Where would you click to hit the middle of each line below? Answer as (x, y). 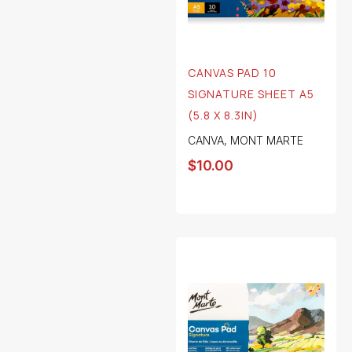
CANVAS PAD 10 (232, 73)
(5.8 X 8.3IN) (223, 115)
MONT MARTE (267, 141)
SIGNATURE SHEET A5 (251, 94)
